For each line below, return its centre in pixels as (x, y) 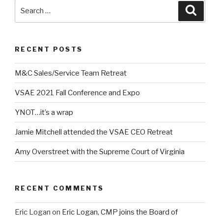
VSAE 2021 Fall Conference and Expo (77, 93)
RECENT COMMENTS (59, 188)
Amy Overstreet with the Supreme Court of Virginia (100, 151)
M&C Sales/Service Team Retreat (71, 73)
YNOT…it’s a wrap (44, 112)
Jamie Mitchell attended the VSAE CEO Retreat (94, 132)
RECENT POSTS (49, 49)
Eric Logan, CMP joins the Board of (120, 212)
